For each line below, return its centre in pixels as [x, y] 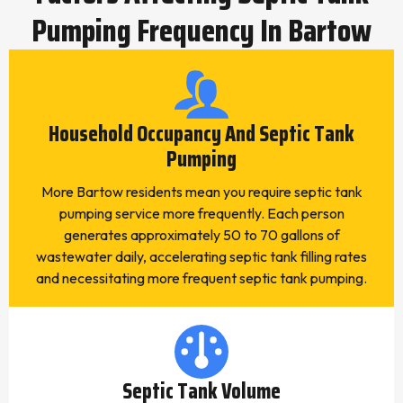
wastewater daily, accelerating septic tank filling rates [201, 256]
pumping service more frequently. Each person [201, 213]
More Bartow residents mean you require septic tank [201, 192]
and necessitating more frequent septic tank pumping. [201, 278]
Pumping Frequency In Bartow [201, 30]
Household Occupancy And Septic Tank [201, 134]
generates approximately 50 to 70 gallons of [201, 235]
